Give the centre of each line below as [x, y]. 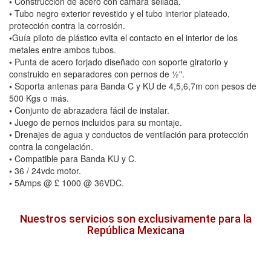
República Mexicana [135, 230]
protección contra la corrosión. [67, 26]
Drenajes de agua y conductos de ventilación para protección [130, 135]
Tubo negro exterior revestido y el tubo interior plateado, [121, 14]
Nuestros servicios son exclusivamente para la [135, 219]
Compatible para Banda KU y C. [74, 159]
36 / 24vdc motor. [47, 171]
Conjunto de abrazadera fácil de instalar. [91, 110]
